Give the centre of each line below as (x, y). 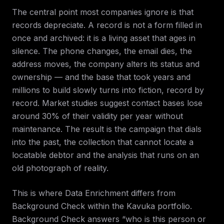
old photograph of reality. (60, 168)
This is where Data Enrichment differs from (94, 193)
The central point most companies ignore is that (103, 12)
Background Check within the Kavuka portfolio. (102, 206)
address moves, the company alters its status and (106, 64)
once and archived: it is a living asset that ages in (104, 38)
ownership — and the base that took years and (101, 77)
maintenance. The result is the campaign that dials (107, 129)
